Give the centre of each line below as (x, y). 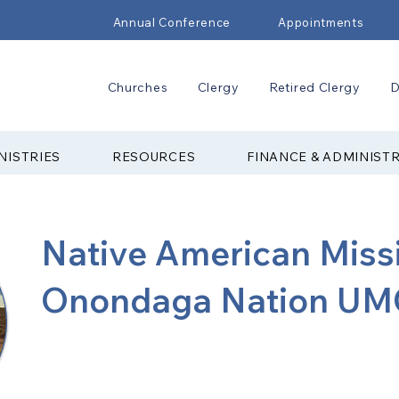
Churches (138, 87)
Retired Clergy (315, 87)
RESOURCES (154, 156)
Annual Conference (171, 22)
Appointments (321, 22)
